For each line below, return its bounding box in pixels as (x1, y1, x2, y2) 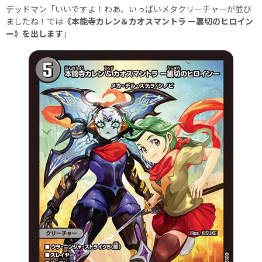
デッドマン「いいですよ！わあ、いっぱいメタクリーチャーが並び (6, 2, 251, 15)
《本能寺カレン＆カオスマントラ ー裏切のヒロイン (63, 15, 253, 27)
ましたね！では (6, 15, 63, 27)
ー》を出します (6, 27, 63, 39)
